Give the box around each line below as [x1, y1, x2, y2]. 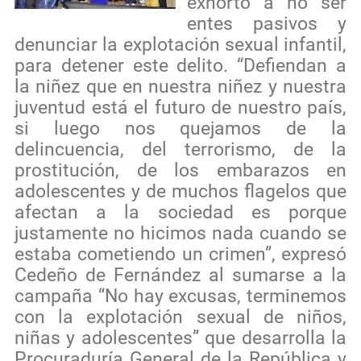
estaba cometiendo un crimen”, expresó [15, 243, 346, 265]
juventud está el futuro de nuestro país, [15, 96, 346, 118]
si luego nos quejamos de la [15, 117, 346, 139]
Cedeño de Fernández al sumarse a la [15, 263, 346, 286]
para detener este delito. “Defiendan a [15, 54, 346, 77]
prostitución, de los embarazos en [15, 159, 346, 181]
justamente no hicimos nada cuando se [15, 222, 346, 244]
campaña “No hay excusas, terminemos [15, 284, 346, 307]
